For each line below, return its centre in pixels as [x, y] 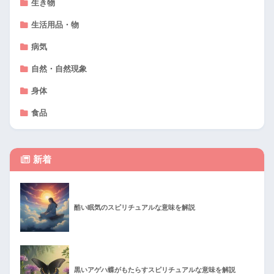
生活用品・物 [55, 25]
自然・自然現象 [59, 69]
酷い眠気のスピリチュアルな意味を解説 [135, 207]
